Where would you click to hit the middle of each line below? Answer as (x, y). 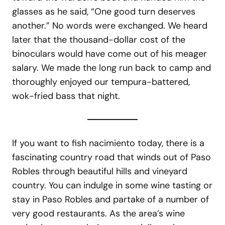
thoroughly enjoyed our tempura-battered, (101, 82)
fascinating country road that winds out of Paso (111, 157)
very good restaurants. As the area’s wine (98, 213)
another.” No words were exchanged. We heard (110, 25)
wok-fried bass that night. (66, 96)
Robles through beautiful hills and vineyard (100, 171)
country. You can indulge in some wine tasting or (112, 185)
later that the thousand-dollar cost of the (99, 39)
